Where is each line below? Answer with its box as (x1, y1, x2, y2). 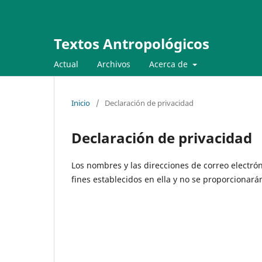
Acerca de (149, 58, 190, 70)
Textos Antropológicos (54, 34, 209, 53)
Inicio (71, 97, 90, 108)
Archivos (97, 58, 130, 70)
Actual (54, 58, 78, 70)
